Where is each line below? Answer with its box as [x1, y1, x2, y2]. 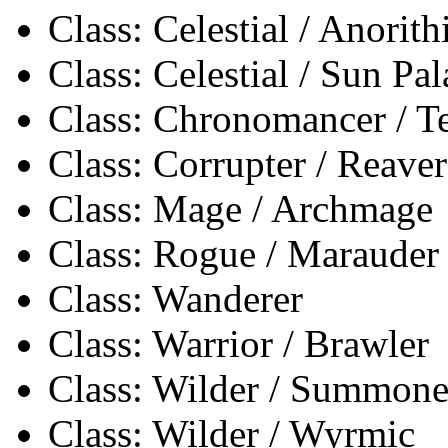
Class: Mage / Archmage [48, 186, 433, 230]
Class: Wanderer [48, 276, 303, 320]
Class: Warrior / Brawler [48, 321, 429, 365]
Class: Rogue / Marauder [48, 231, 439, 275]
